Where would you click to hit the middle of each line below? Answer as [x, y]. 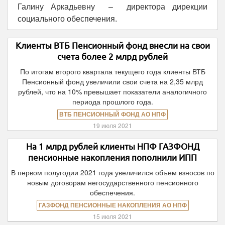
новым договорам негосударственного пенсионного [113, 182]
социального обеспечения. [67, 19]
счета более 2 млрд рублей [113, 57]
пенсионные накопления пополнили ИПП [113, 157]
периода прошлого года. [113, 101]
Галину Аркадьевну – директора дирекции [113, 7]
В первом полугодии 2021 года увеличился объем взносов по [113, 172]
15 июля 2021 [113, 216]
